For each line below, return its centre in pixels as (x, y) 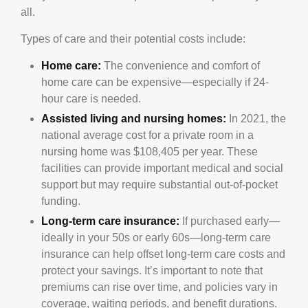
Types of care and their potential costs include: (133, 38)
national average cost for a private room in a (147, 135)
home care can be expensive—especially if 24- (155, 82)
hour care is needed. (91, 98)
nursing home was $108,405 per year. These (150, 151)
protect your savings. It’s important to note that (152, 270)
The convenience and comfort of (180, 65)
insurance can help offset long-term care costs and (163, 254)
